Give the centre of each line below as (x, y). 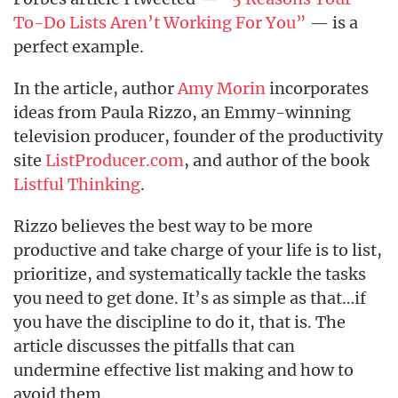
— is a (332, 23)
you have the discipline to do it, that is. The (179, 322)
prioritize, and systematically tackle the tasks (190, 275)
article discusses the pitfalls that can (154, 346)
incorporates (317, 89)
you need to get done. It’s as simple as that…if (190, 298)
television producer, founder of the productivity (198, 137)
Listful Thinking (77, 185)
